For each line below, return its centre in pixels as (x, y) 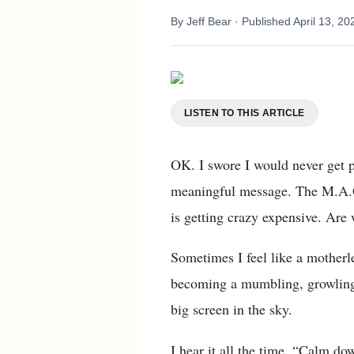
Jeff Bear (209, 21)
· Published (264, 21)
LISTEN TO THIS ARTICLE (245, 113)
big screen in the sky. (232, 309)
